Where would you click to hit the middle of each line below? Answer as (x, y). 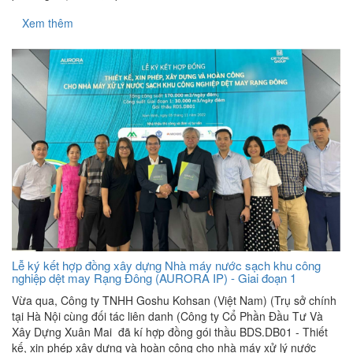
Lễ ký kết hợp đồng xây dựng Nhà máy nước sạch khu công (166, 265)
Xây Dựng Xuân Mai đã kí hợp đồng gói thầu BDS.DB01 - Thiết (170, 331)
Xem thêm (48, 23)
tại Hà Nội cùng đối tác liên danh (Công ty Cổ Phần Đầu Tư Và (167, 316)
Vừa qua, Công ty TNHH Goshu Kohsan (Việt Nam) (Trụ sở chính (174, 300)
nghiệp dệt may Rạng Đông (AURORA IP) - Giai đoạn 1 (154, 277)
